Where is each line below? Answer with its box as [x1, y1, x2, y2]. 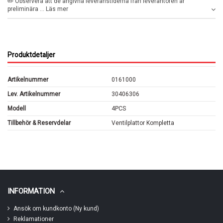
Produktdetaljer [7, 50, 55, 59]
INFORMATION [7, 186, 55, 196]
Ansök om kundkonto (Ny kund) [13, 205, 99, 213]
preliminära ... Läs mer [7, 5, 68, 13]
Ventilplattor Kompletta [111, 119, 174, 127]
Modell [7, 105, 26, 112]
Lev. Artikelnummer [7, 91, 60, 98]
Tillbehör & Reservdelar [7, 119, 71, 127]
